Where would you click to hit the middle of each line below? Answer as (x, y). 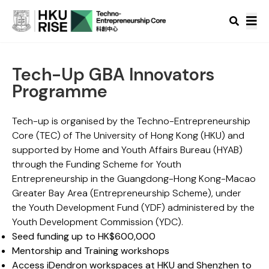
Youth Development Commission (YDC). (98, 222)
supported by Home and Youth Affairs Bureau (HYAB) (127, 150)
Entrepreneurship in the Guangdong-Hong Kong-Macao (134, 179)
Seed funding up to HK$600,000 (84, 237)
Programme (60, 92)
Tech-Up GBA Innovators (113, 75)
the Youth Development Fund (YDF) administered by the (133, 208)
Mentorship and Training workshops (91, 251)
